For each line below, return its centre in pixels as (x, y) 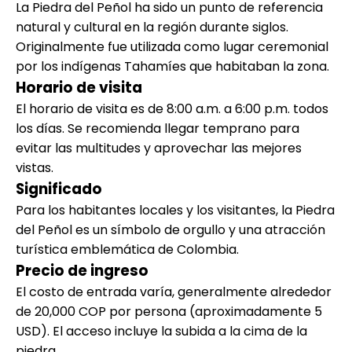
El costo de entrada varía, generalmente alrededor (174, 291)
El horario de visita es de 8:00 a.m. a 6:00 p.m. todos (172, 108)
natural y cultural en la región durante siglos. (152, 27)
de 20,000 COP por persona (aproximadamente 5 (169, 311)
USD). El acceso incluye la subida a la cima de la (161, 331)
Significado (59, 189)
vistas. (35, 167)
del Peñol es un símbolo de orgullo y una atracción (170, 229)
